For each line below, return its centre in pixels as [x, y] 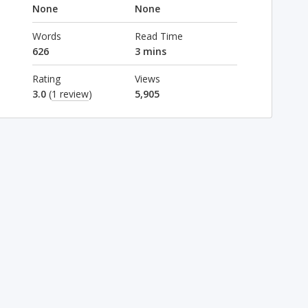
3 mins [150, 51]
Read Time [158, 36]
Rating [46, 79]
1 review [70, 94]
